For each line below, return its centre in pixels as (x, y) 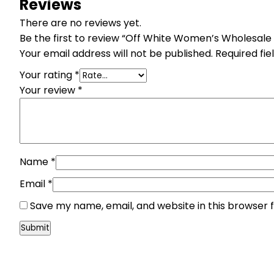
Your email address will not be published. (116, 53)
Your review (49, 90)
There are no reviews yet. (80, 23)
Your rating (47, 75)
